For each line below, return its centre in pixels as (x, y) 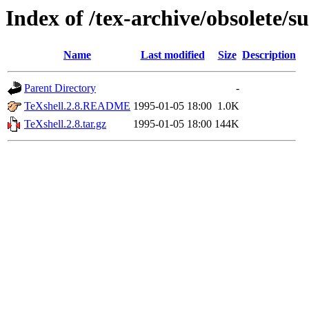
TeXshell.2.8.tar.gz (65, 124)
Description (269, 55)
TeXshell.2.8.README (77, 106)
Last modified (172, 55)
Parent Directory (60, 88)
